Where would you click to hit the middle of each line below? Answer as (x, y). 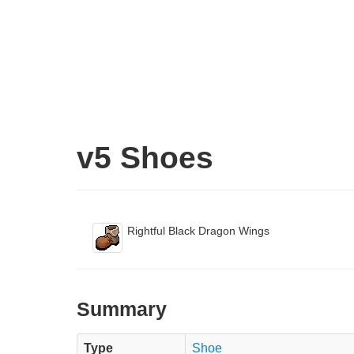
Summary (122, 309)
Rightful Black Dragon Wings (198, 230)
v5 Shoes (145, 157)
